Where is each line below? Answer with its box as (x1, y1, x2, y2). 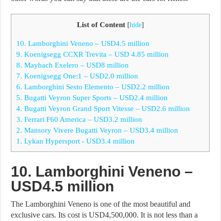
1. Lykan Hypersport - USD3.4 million (16, 136, 135, 145)
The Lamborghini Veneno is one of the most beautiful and (11, 199, 191, 208)
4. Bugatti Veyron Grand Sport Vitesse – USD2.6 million (16, 104, 190, 112)
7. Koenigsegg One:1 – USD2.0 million (16, 71, 139, 80)
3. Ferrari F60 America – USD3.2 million (16, 114, 143, 123)
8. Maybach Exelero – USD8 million (16, 60, 129, 69)
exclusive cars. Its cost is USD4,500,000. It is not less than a (11, 210, 198, 219)
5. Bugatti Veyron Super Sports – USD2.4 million (16, 93, 168, 102)
